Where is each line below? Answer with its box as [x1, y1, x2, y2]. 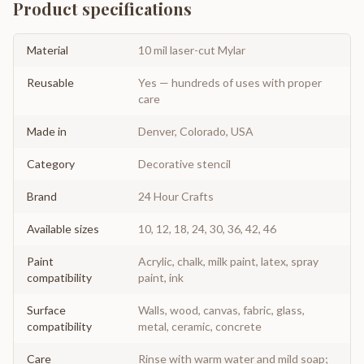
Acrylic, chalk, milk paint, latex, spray [138, 253, 318, 268]
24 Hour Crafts [138, 188, 214, 203]
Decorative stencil [138, 156, 231, 171]
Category [27, 156, 75, 171]
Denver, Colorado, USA [138, 123, 253, 138]
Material [27, 42, 68, 57]
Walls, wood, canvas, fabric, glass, [138, 302, 305, 317]
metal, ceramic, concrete [138, 318, 262, 333]
